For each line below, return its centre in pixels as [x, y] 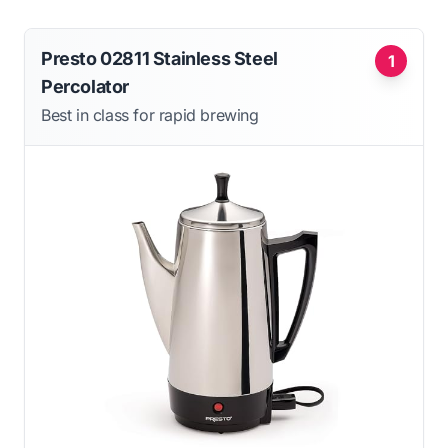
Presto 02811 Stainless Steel [159, 58]
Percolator [85, 86]
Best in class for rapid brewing [150, 114]
